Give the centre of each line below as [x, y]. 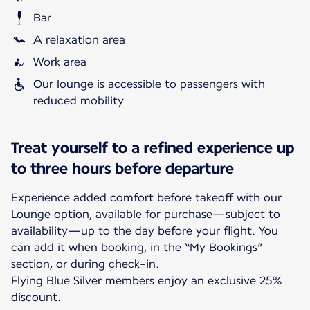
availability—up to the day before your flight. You [145, 230]
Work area [60, 62]
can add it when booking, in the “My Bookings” [137, 247]
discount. [36, 297]
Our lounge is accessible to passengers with [149, 84]
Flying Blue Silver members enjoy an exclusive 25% [147, 280]
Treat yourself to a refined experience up [153, 147]
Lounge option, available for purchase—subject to [146, 214]
